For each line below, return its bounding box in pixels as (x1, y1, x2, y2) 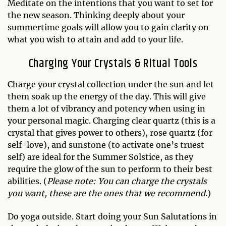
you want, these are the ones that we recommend (8, 188, 205, 198)
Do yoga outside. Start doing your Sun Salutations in (8, 211, 217, 221)
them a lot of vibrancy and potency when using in (8, 103, 205, 114)
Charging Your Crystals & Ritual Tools (28, 54, 198, 73)
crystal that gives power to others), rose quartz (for (8, 128, 212, 138)
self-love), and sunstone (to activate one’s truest (8, 140, 204, 150)
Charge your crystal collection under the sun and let (8, 79, 214, 89)
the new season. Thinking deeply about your (8, 10, 185, 20)
